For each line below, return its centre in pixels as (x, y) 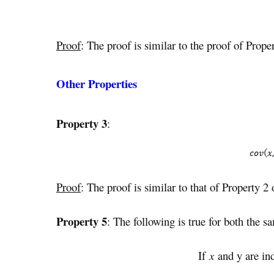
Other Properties (97, 84)
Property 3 (82, 124)
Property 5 (82, 221)
